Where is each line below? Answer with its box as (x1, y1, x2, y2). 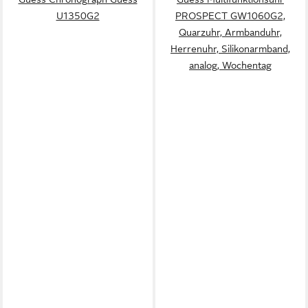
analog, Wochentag (189, 59, 272, 71)
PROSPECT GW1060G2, (175, 10, 285, 21)
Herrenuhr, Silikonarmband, (170, 43, 290, 54)
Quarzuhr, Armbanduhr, (179, 26, 282, 38)
